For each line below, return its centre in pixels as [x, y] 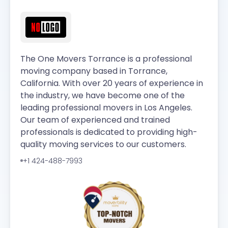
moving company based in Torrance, [94, 71]
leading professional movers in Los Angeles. [106, 107]
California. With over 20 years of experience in [112, 83]
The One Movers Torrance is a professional [106, 59]
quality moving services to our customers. [103, 144]
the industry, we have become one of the [103, 95]
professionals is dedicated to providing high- [109, 132]
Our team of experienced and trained [95, 120]
